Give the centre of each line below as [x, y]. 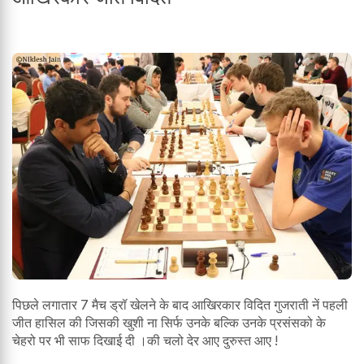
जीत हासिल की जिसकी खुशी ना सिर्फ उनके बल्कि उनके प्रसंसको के [169, 323]
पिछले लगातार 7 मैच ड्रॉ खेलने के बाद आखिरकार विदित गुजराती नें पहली [180, 305]
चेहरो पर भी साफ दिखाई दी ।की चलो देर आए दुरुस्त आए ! [145, 341]
